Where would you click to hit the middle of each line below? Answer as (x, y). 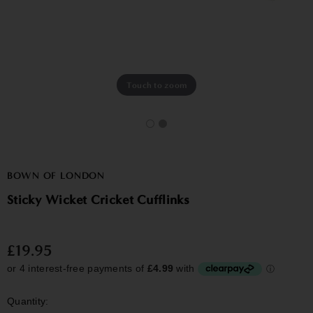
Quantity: (28, 301)
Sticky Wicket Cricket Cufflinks (99, 200)
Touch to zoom (156, 85)
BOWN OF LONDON (56, 176)
